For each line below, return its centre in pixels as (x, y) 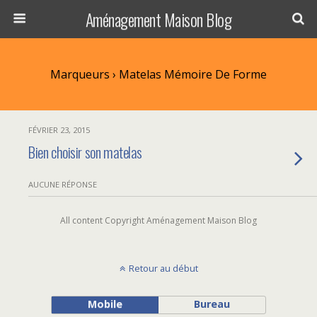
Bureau (212, 304)
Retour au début (163, 268)
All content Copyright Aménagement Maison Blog (158, 220)
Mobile (105, 304)
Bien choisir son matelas (86, 152)
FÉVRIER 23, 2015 (59, 130)
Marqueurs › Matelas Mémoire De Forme (158, 74)
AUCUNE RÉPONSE (63, 184)
